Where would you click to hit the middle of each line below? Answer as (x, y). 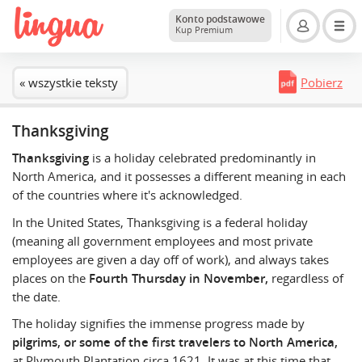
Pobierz (322, 83)
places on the (51, 278)
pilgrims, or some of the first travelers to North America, (175, 343)
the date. (36, 296)
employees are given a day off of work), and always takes (170, 259)
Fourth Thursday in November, (180, 278)
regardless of (307, 278)
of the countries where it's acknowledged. (127, 195)
